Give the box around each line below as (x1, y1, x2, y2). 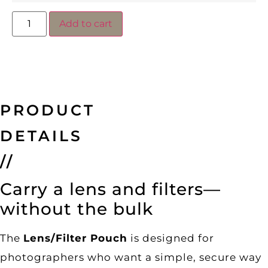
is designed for (127, 232, 214, 244)
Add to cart (59, 17, 113, 29)
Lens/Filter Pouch (23, 232, 127, 244)
